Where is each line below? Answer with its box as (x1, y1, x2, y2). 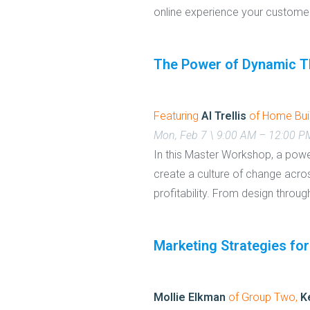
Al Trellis (201, 109, 246, 122)
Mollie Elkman (154, 291, 226, 304)
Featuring (154, 109, 201, 122)
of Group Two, (228, 291, 300, 304)
